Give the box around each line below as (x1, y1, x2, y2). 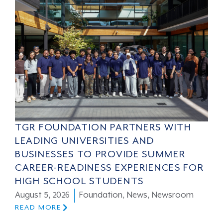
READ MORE (15, 203, 62, 212)
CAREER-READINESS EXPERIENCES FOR (15, 162, 204, 174)
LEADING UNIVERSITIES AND (15, 135, 154, 147)
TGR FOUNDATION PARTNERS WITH (15, 122, 192, 133)
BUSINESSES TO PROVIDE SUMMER (15, 149, 186, 160)
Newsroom (151, 190, 194, 200)
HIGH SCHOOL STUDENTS (15, 176, 144, 187)
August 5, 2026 (15, 190, 70, 200)
